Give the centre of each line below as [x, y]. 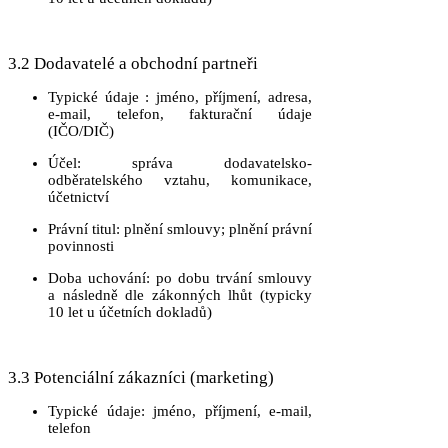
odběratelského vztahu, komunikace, [180, 180]
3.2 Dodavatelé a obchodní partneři [133, 63]
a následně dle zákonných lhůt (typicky [180, 295]
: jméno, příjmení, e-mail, [226, 411]
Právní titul [82, 229]
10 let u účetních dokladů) [130, 312]
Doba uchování [97, 278]
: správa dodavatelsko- [194, 163]
